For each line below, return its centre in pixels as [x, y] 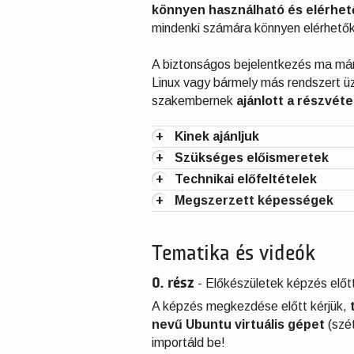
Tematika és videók [233, 253]
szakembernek [194, 101]
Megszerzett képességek [254, 200]
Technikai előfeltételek [246, 179]
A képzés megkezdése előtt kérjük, [251, 306]
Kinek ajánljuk [217, 136]
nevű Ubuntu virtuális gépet [238, 324]
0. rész [173, 283]
